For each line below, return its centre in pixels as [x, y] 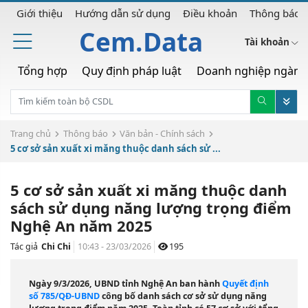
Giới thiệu [40, 13]
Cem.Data [141, 42]
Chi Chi [56, 246]
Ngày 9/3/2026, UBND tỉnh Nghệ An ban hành [125, 283]
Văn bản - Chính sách [163, 133]
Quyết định [245, 283]
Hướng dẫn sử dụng [123, 13]
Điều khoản [210, 13]
